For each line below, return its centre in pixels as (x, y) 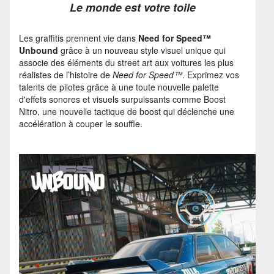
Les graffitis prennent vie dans (79, 38)
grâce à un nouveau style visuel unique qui (142, 50)
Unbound (39, 50)
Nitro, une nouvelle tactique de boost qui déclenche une (127, 111)
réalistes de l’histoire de (66, 74)
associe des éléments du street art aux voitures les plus (126, 62)
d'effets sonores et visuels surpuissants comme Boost (122, 99)
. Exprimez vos (211, 74)
